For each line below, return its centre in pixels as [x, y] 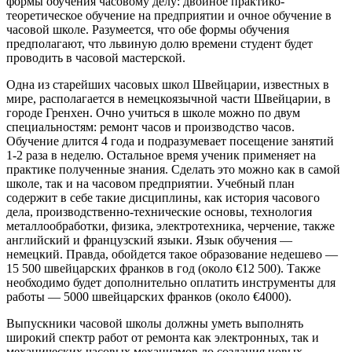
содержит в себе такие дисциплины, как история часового [163, 197]
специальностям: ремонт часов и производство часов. [150, 126]
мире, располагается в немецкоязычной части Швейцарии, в [169, 98]
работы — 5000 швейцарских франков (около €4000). [149, 296]
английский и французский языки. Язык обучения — [149, 240]
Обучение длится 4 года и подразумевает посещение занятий [170, 141]
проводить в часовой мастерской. [96, 57]
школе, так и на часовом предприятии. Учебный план [150, 183]
